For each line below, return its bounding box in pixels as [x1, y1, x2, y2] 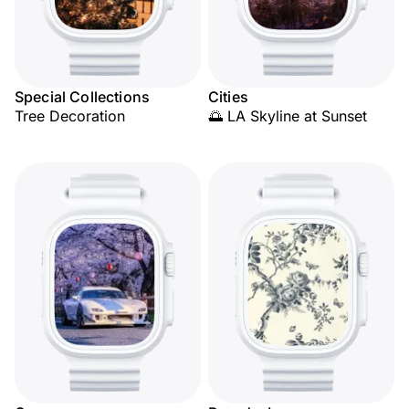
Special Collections [15, 88, 151, 106]
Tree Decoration [15, 107, 125, 125]
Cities [208, 88, 248, 106]
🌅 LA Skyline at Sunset [208, 107, 367, 125]
